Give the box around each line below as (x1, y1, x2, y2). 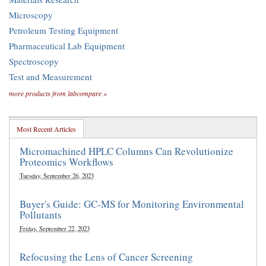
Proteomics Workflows (19, 154, 113, 169)
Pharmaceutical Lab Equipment (9, 39, 125, 52)
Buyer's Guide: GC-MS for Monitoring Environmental (19, 197, 244, 211)
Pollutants (19, 207, 62, 221)
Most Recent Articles (17, 123, 76, 134)
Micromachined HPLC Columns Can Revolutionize (19, 144, 233, 158)
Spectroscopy (9, 55, 59, 67)
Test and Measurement (9, 70, 92, 83)
